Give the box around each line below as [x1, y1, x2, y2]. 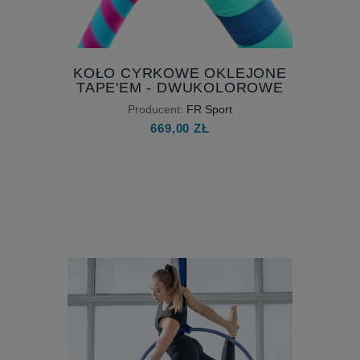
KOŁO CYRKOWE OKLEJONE [73, 64, 287, 81]
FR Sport [186, 102, 232, 116]
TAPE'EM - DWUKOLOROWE [76, 79, 284, 96]
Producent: [128, 102, 183, 116]
